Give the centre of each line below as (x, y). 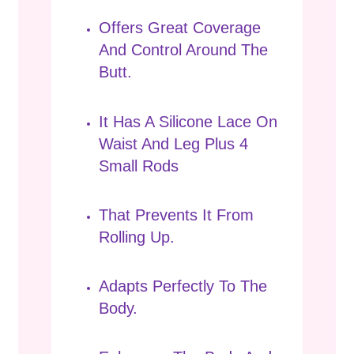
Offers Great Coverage (180, 28)
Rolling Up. (137, 237)
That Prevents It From (176, 215)
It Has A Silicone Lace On (188, 121)
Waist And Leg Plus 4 (173, 143)
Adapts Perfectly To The (183, 286)
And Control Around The (183, 50)
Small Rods (139, 166)
